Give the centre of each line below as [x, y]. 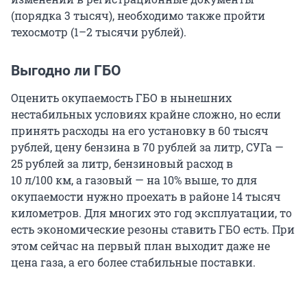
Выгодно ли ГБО [66, 71]
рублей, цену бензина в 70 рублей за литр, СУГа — [147, 147]
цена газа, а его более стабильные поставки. [133, 262]
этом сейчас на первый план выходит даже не [140, 246]
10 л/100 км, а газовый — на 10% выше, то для [134, 180]
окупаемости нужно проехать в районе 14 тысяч [146, 197]
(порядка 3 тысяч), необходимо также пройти [138, 16]
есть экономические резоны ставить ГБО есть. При [153, 230]
